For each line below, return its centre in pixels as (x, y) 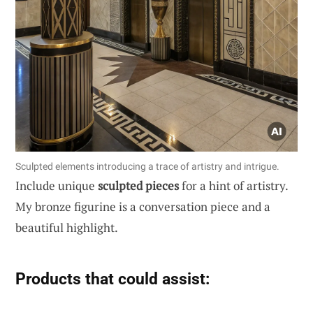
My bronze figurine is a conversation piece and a (143, 206)
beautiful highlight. (67, 227)
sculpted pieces (138, 185)
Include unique (57, 185)
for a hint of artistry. (233, 185)
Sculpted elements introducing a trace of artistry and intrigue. (147, 166)
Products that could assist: (112, 278)
